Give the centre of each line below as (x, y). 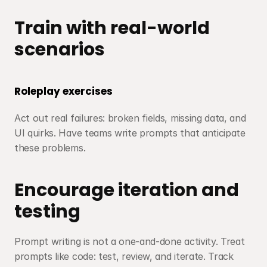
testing (47, 212)
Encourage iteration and (127, 190)
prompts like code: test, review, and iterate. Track (124, 256)
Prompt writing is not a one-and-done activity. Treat (130, 241)
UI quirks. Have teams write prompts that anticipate (130, 133)
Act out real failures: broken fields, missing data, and (130, 118)
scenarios (60, 49)
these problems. (50, 148)
